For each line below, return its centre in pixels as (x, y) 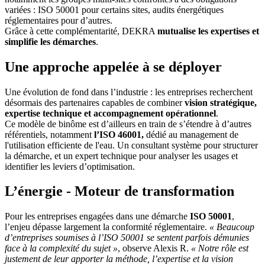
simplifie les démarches (50, 41)
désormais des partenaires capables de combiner (95, 102)
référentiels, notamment (49, 134)
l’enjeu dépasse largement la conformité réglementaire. (107, 227)
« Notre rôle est (220, 248)
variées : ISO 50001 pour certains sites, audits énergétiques (114, 9)
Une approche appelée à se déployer (113, 67)
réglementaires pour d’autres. (59, 20)
